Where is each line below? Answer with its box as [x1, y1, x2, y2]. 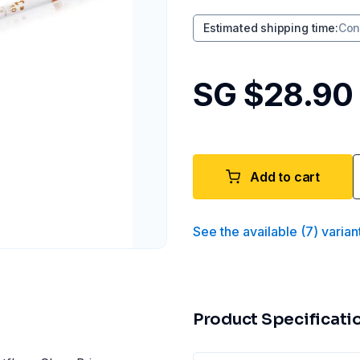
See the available [193, 223, 297, 239]
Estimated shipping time [203, 21, 335, 35]
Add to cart [250, 169, 321, 185]
